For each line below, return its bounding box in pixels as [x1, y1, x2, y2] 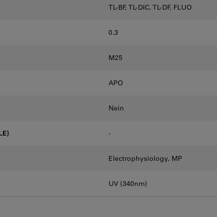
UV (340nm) [108, 179, 147, 188]
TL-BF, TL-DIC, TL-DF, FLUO [108, 3, 192, 12]
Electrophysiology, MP [108, 154, 182, 163]
